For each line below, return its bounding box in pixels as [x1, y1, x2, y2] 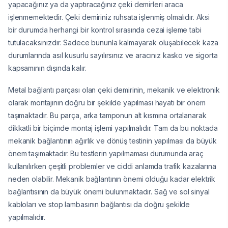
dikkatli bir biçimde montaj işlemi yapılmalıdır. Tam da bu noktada [8, 124, 218, 133]
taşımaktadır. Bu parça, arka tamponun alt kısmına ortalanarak [8, 111, 207, 120]
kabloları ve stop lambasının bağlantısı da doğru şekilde [8, 200, 190, 209]
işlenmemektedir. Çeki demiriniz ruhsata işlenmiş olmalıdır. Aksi [8, 13, 210, 22]
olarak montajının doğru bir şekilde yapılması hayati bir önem [8, 98, 206, 107]
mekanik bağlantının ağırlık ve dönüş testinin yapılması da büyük [8, 136, 217, 146]
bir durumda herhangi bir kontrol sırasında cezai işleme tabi [8, 25, 202, 35]
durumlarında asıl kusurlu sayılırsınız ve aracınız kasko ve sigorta [8, 51, 218, 60]
